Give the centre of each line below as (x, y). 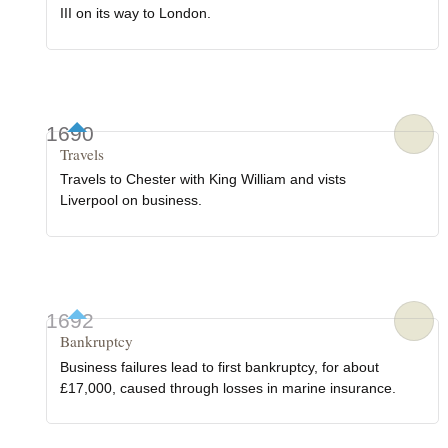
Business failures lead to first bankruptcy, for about (220, 366)
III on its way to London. (136, 13)
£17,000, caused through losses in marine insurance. (228, 387)
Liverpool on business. (131, 200)
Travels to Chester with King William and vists (203, 179)
